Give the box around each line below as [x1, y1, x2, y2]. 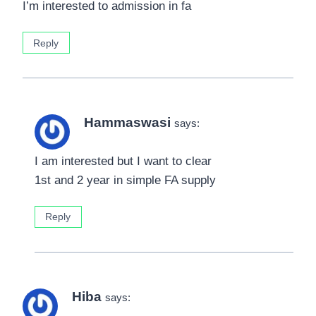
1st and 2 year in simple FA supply [35, 173, 216, 187]
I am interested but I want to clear [35, 154, 212, 168]
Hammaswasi [84, 114, 171, 130]
